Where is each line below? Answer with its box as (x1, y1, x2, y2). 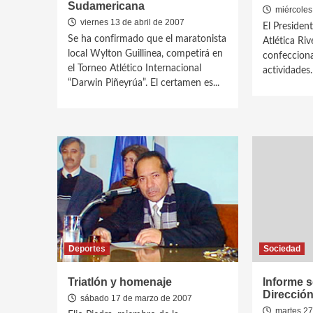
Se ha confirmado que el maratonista (68, 34, 226, 44)
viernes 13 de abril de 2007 (78, 17, 184, 27)
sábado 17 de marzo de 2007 (78, 293, 192, 303)
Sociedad (263, 244, 300, 254)
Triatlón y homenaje (68, 276, 172, 288)
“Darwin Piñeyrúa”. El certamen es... (68, 78, 219, 88)
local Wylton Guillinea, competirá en (68, 49, 223, 59)
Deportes (68, 244, 105, 254)
